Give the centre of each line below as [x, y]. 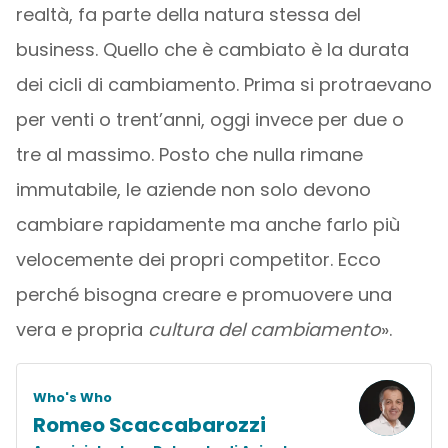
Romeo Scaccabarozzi [149, 425]
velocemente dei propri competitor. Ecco [198, 259]
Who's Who [72, 397]
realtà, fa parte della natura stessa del [188, 14]
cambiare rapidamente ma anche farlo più [207, 224]
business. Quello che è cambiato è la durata [212, 49]
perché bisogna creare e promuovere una [203, 294]
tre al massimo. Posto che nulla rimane [189, 154]
